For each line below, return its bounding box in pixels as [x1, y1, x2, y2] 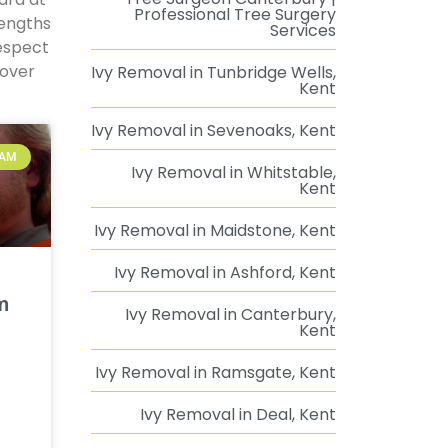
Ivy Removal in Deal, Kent [140, 403, 336, 426]
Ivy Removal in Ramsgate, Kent [95, 361, 336, 384]
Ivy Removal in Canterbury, [125, 303, 336, 326]
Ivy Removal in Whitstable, [131, 161, 336, 184]
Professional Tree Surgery [134, 3, 336, 26]
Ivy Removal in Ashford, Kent [114, 261, 336, 284]
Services [270, 19, 336, 42]
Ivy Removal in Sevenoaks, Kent [91, 119, 336, 142]
